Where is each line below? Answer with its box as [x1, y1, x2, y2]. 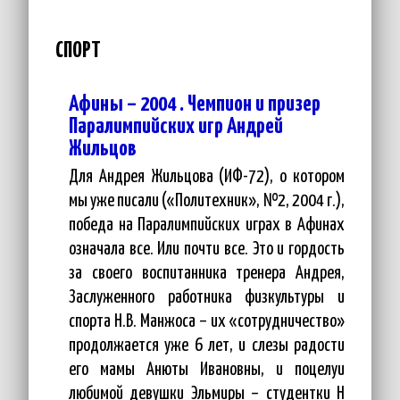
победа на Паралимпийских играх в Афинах [69, 217, 345, 234]
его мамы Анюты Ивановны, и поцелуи [69, 362, 345, 379]
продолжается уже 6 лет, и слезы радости [69, 337, 345, 354]
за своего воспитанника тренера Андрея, [69, 265, 345, 282]
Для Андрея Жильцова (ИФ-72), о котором [69, 169, 345, 186]
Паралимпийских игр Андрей [69, 116, 283, 137]
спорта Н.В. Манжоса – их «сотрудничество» [69, 313, 345, 330]
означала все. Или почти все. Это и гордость [69, 241, 345, 258]
